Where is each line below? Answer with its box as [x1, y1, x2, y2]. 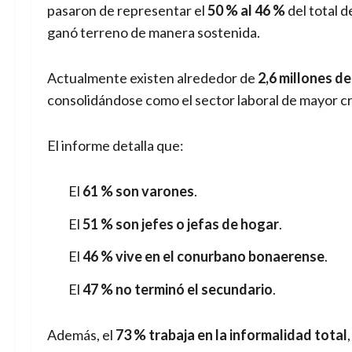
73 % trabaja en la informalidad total [115, 325, 347, 343]
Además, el [47, 325, 115, 343]
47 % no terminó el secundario [82, 280, 273, 298]
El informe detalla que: [47, 137, 184, 155]
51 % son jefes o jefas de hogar [82, 214, 279, 233]
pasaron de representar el [47, 2, 207, 20]
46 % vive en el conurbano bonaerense [82, 247, 324, 266]
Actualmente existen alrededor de [47, 69, 258, 87]
